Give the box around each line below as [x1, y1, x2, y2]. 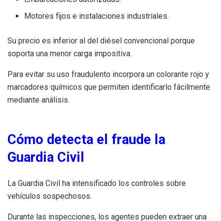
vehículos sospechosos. [7, 191, 92, 201]
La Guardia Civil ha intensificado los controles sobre [7, 178, 186, 188]
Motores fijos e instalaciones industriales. [24, 11, 169, 21]
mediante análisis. [7, 95, 70, 105]
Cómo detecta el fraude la [7, 132, 165, 148]
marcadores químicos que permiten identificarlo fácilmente [7, 82, 210, 92]
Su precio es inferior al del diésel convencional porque [7, 36, 195, 46]
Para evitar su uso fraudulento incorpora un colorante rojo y [7, 70, 209, 79]
